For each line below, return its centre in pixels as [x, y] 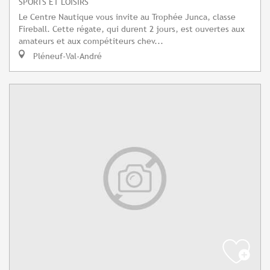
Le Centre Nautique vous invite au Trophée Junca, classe [127, 17]
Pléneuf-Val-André [66, 56]
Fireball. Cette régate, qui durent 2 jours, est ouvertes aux [132, 29]
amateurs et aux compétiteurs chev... [91, 41]
